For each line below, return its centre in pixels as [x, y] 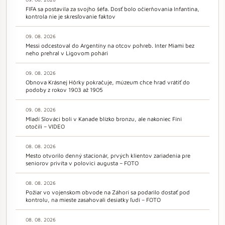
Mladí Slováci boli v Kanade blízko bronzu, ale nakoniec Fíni [104, 119]
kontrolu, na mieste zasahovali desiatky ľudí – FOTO [93, 199]
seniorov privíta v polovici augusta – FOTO [82, 163]
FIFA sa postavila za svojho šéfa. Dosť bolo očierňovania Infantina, [113, 9]
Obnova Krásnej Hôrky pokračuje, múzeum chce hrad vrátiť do [108, 82]
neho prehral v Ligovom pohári [67, 53]
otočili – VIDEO [45, 126]
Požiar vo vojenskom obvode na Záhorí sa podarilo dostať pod [108, 192]
